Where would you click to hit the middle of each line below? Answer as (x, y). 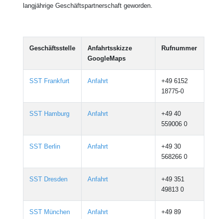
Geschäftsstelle (52, 48)
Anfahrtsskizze (110, 48)
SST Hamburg (49, 114)
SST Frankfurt (49, 81)
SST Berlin (45, 147)
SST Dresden (48, 179)
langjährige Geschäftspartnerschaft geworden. (88, 6)
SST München (50, 212)
